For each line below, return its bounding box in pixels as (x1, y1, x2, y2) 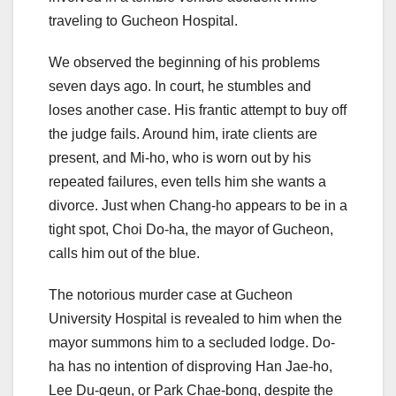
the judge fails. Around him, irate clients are (49, 126, 317, 141)
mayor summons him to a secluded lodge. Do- (49, 334, 335, 350)
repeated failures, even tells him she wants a (49, 173, 326, 189)
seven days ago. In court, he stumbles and (49, 78, 311, 94)
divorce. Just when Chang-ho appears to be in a (49, 197, 347, 213)
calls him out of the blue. (49, 245, 200, 261)
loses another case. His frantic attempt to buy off (49, 102, 346, 118)
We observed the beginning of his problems (49, 54, 320, 70)
